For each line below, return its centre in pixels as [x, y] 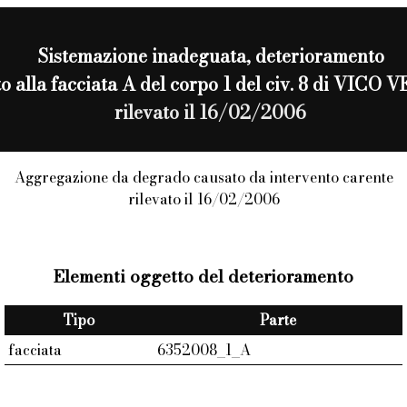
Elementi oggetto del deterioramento [203, 276]
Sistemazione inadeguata [141, 55]
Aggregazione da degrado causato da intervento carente [203, 177]
